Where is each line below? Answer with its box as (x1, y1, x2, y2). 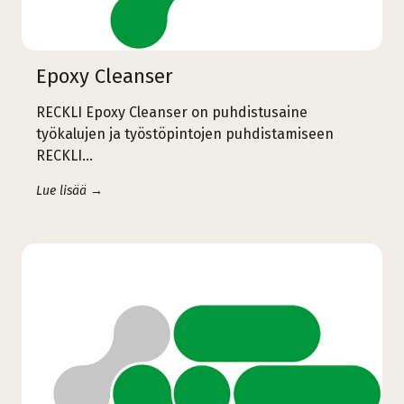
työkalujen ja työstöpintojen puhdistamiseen (36, 124, 334, 142)
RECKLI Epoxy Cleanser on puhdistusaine (36, 103, 308, 121)
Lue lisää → (36, 182, 103, 198)
